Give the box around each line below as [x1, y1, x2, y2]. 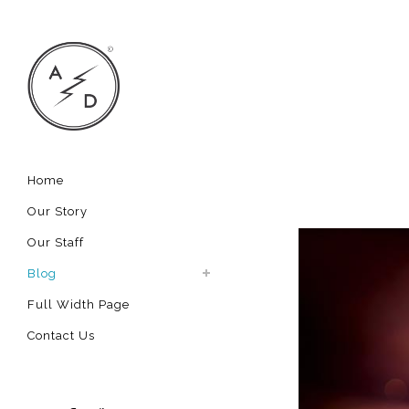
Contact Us [27, 329, 95, 343]
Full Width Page [27, 298, 130, 312]
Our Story [27, 204, 88, 219]
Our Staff [27, 236, 84, 250]
